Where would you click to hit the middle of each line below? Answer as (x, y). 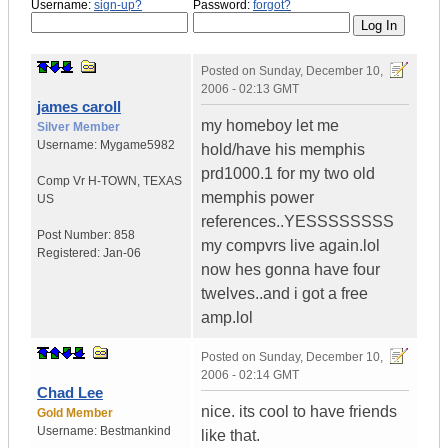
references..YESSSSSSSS (297, 222)
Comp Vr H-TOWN (87, 181)
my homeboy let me (270, 126)
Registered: (70, 253)
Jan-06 (122, 253)
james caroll (79, 107)
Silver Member (78, 127)
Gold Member (75, 413)
